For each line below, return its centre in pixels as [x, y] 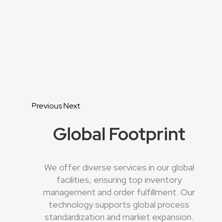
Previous [47, 106]
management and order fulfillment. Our [119, 192]
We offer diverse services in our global [119, 167]
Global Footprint [119, 134]
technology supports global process [119, 204]
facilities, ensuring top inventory [119, 179]
